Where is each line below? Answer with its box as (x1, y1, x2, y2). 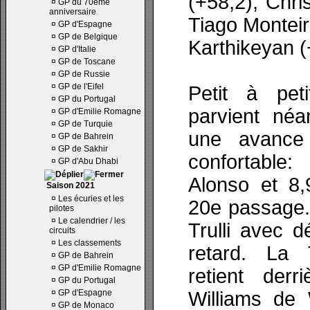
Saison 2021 (44, 181, 95, 190)
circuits (49, 226, 75, 235)
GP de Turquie (58, 119, 113, 129)
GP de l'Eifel (58, 82, 104, 91)
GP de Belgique (58, 32, 118, 42)
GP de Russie (58, 69, 110, 79)
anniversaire (49, 7, 96, 17)
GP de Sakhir (58, 144, 108, 154)
